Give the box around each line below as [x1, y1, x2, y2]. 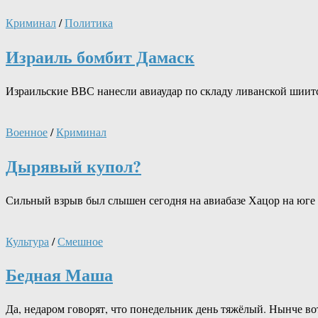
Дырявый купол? [6, 153, 141, 178]
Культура [6, 233, 49, 248]
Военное [6, 124, 48, 139]
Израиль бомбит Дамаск [6, 43, 194, 69]
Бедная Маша [6, 262, 113, 287]
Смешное [57, 233, 103, 248]
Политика [65, 14, 113, 30]
